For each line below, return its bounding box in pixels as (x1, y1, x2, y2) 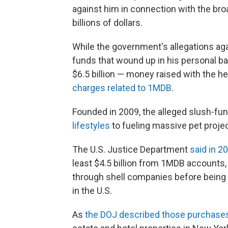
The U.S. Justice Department (72, 144, 190, 155)
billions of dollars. (72, 17, 142, 28)
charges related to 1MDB (72, 82, 172, 93)
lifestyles (72, 120, 110, 131)
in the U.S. (72, 185, 112, 196)
